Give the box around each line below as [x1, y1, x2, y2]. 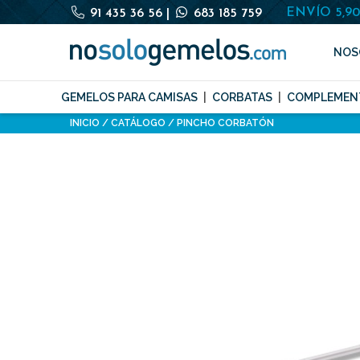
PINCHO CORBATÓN [177, 117, 274, 129]
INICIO [70, 117, 100, 129]
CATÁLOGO [111, 117, 166, 129]
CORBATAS [212, 91, 272, 104]
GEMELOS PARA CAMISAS [61, 91, 198, 104]
